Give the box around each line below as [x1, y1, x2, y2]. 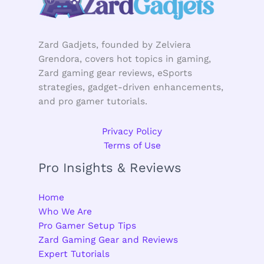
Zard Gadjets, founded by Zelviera [38, 39, 191, 50]
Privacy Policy [102, 126, 162, 137]
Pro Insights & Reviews [38, 160, 181, 175]
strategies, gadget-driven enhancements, [38, 81, 223, 93]
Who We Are [38, 206, 92, 217]
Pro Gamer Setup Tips [38, 220, 136, 231]
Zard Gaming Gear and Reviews [38, 234, 178, 245]
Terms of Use [103, 140, 161, 151]
